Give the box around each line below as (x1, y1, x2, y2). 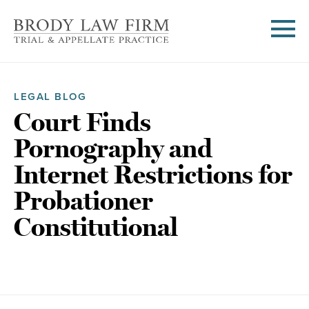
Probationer (14, 186, 153, 217)
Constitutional (14, 212, 178, 243)
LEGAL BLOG (14, 90, 86, 103)
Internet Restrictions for (14, 159, 292, 191)
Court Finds (14, 107, 151, 139)
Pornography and (14, 133, 212, 165)
